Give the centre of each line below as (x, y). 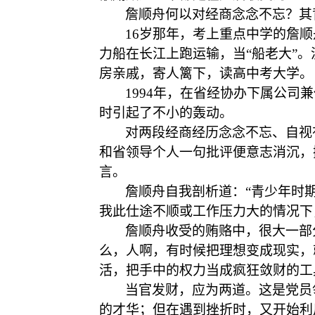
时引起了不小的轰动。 (166, 113)
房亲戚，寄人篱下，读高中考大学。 (206, 73)
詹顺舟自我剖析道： (185, 192)
